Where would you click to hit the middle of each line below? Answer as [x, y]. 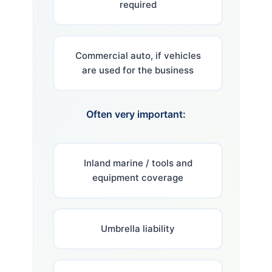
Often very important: [136, 114]
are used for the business [138, 70]
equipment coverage [138, 177]
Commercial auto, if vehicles [138, 55]
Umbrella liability [138, 228]
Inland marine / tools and [138, 163]
